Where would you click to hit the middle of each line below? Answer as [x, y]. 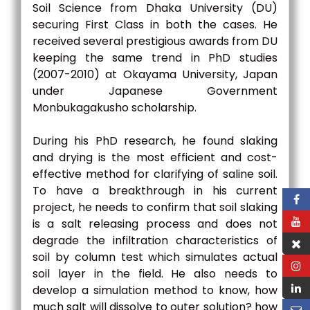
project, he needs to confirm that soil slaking [155, 207]
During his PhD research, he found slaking [155, 141]
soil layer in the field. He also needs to [155, 274]
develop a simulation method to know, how [155, 290]
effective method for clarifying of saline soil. [155, 174]
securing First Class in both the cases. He [155, 25]
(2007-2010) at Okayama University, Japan [155, 74]
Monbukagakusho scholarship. [115, 108]
